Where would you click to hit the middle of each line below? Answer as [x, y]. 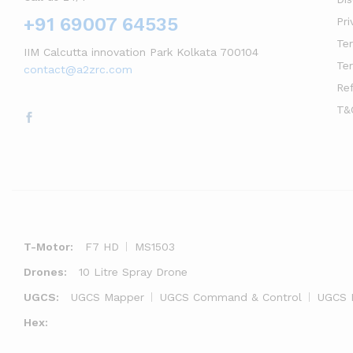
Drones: [45, 272]
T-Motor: [48, 247]
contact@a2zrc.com [78, 69]
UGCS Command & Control [231, 297]
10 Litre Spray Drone [133, 272]
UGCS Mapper [108, 297]
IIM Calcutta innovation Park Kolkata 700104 [141, 52]
